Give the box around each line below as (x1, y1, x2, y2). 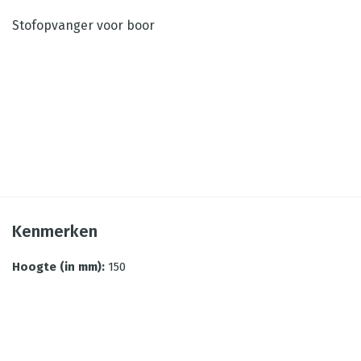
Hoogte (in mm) (12, 259, 102, 274)
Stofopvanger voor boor (12, 18, 155, 33)
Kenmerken (12, 222, 98, 241)
